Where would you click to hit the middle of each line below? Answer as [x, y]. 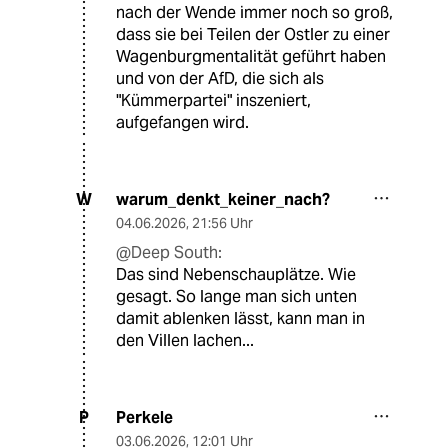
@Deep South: [169, 252]
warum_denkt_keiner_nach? [223, 199]
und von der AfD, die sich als [220, 78]
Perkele [144, 417]
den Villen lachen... [185, 340]
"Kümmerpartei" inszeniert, [213, 100]
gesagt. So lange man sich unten [236, 296]
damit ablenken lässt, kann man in [240, 318]
